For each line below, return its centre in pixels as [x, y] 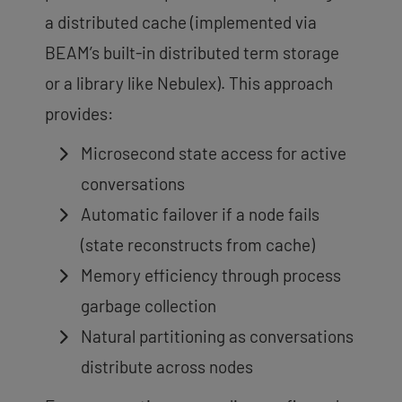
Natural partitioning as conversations [217, 336]
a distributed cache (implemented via [181, 22]
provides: [79, 113]
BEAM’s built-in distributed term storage [192, 52]
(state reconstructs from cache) [198, 244]
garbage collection [149, 305]
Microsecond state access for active [214, 153]
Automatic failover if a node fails [200, 214]
